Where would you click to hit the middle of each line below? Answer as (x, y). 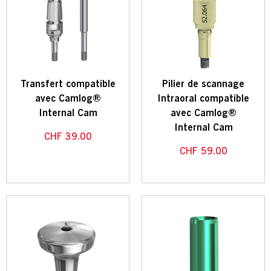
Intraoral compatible (203, 98)
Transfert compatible (68, 84)
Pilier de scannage (203, 84)
